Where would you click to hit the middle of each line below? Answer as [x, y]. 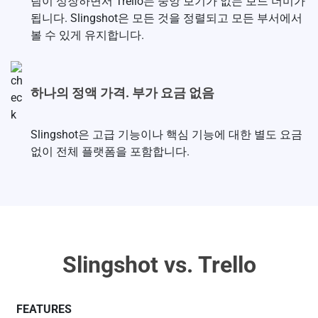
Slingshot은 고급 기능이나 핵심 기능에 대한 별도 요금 [166, 135]
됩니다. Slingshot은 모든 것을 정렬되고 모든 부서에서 [166, 18]
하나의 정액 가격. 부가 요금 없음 [122, 92]
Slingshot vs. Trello [159, 265]
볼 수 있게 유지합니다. [87, 35]
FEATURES [44, 309]
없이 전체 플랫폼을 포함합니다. [110, 152]
